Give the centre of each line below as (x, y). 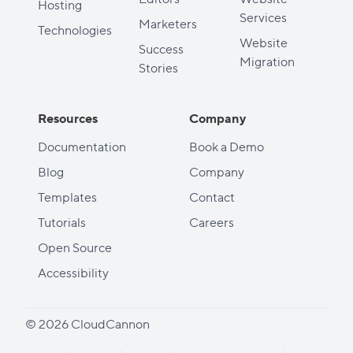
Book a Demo (227, 146)
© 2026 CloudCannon (87, 323)
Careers (212, 221)
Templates (67, 196)
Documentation (82, 146)
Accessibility (73, 272)
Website (264, 42)
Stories (158, 67)
